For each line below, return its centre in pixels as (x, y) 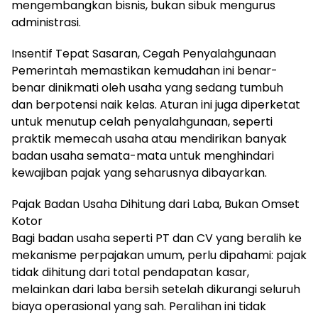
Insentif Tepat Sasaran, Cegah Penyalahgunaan (144, 53)
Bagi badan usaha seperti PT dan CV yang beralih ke (157, 238)
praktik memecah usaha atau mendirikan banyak (149, 138)
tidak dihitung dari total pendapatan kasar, (130, 272)
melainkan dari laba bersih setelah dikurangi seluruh (156, 289)
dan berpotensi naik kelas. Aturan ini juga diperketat (156, 104)
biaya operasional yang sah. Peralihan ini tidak (139, 306)
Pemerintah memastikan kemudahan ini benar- (144, 70)
